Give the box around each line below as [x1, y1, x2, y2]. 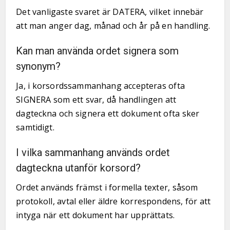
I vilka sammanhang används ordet [16, 146, 170, 159]
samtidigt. [16, 122, 54, 133]
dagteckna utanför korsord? [16, 162, 141, 174]
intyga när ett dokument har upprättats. [16, 209, 175, 221]
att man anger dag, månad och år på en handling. [16, 20, 210, 31]
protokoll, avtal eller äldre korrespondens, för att [16, 196, 211, 207]
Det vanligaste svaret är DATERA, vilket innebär [16, 6, 204, 17]
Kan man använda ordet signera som [16, 45, 179, 57]
